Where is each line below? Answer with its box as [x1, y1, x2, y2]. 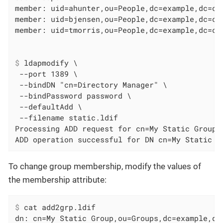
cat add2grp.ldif [19, 202, 96, 212]
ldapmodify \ [19, 57, 78, 68]
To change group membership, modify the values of [8, 161, 201, 171]
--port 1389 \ [15, 68, 78, 79]
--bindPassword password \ [15, 90, 132, 101]
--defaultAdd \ [15, 101, 83, 111]
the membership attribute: [8, 174, 107, 185]
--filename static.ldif [15, 112, 118, 122]
